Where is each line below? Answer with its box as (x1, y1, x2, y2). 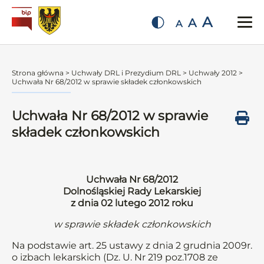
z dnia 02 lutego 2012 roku (71, 197, 193, 209)
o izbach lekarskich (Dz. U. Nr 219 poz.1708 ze (12, 252, 218, 263)
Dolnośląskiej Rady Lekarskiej (63, 186, 201, 197)
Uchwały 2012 (189, 68, 237, 77)
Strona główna (12, 68, 64, 77)
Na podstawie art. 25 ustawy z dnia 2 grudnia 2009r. (12, 240, 252, 251)
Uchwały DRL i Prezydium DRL (71, 68, 181, 77)
